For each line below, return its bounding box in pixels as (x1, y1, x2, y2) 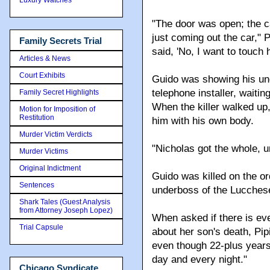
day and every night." (152, 254, 247, 265)
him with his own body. (152, 115, 254, 127)
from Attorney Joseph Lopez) (19, 206, 113, 215)
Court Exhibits (19, 71, 65, 80)
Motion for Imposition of (19, 105, 95, 113)
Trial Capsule (19, 223, 63, 231)
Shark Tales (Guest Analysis (19, 198, 110, 206)
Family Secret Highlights (19, 88, 99, 96)
